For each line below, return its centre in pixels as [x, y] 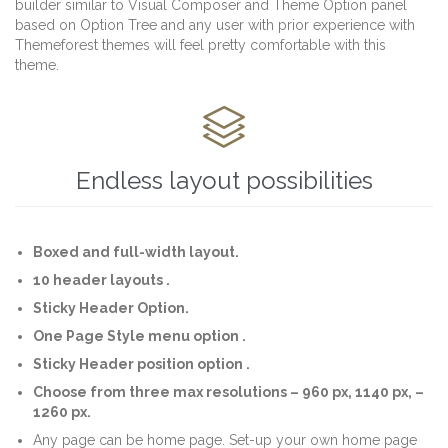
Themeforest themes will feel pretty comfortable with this [200, 45]
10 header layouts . [102, 279]
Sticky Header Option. [111, 307]
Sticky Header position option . [142, 363]
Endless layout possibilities [224, 180]
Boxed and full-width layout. [136, 251]
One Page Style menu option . [140, 335]
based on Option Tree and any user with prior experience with [215, 25]
